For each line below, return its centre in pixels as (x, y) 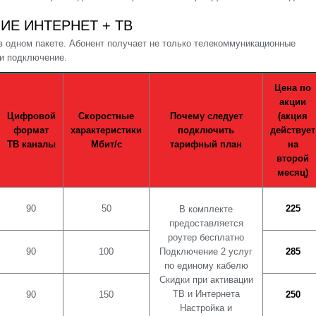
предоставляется (206, 224)
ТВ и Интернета (206, 294)
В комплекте (206, 209)
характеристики (106, 130)
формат (31, 130)
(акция (293, 116)
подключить (206, 130)
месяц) (293, 173)
